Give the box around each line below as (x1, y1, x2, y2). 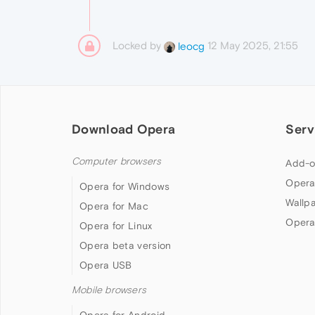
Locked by (112, 39, 164, 52)
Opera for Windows (79, 181, 170, 193)
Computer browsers (72, 155, 162, 168)
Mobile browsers (72, 284, 146, 297)
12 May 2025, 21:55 (207, 39, 298, 52)
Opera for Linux (79, 220, 153, 232)
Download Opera (72, 122, 176, 137)
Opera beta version (79, 240, 172, 252)
